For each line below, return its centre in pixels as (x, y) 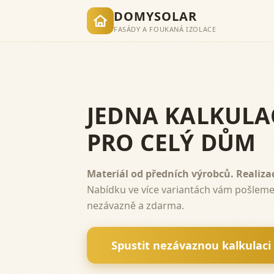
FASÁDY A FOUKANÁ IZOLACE (165, 29)
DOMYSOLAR (155, 16)
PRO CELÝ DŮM (172, 142)
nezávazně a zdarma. (135, 206)
